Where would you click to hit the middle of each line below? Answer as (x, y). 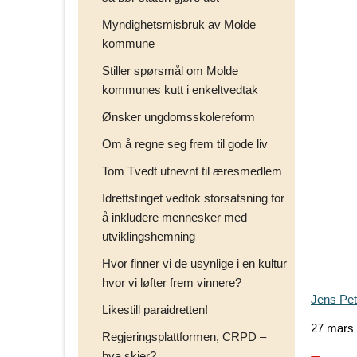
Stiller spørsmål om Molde (170, 70)
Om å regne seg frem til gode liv (185, 143)
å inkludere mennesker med (175, 217)
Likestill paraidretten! (155, 309)
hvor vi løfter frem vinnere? (172, 282)
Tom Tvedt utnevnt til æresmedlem (192, 171)
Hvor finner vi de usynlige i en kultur (194, 263)
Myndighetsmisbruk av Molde (179, 24)
